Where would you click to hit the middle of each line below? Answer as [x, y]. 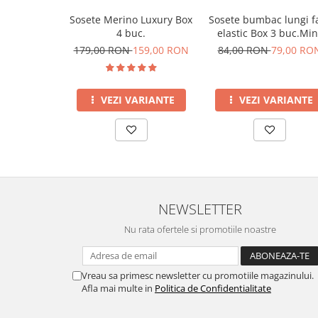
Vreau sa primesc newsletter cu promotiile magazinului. [198, 276]
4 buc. [131, 33]
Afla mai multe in [118, 289]
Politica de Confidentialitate [213, 289]
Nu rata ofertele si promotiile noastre [200, 230]
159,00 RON [160, 50]
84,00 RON [244, 50]
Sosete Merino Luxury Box [131, 20]
